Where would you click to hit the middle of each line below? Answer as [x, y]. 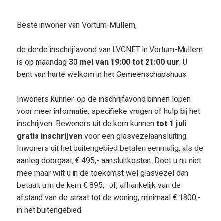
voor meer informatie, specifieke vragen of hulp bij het [108, 111]
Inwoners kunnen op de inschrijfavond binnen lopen [104, 99]
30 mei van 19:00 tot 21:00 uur [124, 62]
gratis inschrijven [50, 136]
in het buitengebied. [50, 210]
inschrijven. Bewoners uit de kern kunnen [86, 124]
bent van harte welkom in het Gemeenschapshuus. [102, 74]
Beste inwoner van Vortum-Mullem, [76, 25]
